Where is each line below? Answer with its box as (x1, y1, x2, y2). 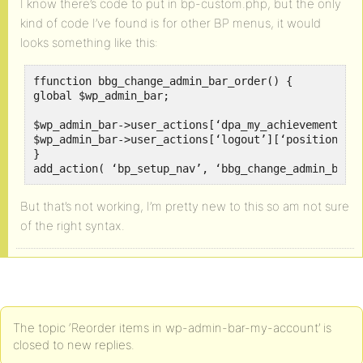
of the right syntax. (20, 218, 125, 233)
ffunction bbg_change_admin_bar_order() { (33, 75, 293, 88)
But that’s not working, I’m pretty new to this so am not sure (20, 199, 349, 214)
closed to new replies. (13, 337, 135, 352)
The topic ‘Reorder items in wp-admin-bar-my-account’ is (13, 320, 331, 335)
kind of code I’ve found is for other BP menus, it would (20, 15, 321, 31)
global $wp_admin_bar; (33, 89, 169, 102)
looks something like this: (20, 35, 158, 50)
